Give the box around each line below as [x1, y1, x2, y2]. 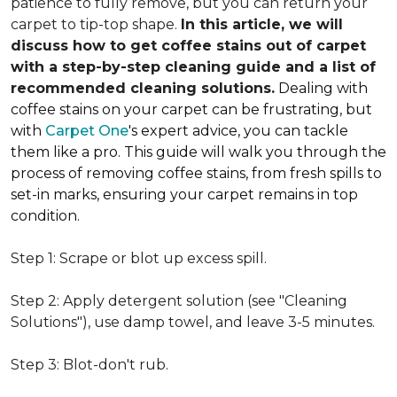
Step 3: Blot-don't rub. [11, 356, 168, 373]
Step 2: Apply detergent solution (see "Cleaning [11, 292, 347, 309]
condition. [11, 207, 80, 224]
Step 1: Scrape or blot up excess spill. [11, 250, 267, 267]
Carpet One [45, 122, 128, 139]
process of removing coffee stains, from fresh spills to [11, 165, 382, 182]
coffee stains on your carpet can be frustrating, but [11, 101, 372, 118]
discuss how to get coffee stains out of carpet [11, 37, 366, 54]
